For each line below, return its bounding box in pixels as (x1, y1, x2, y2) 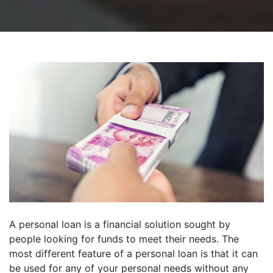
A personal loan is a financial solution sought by (9, 218, 230, 231)
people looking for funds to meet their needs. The (9, 233, 239, 246)
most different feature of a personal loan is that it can (9, 247, 258, 260)
